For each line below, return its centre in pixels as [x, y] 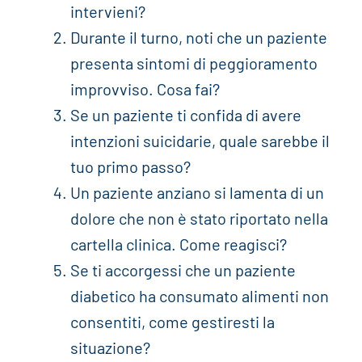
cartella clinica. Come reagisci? [178, 244]
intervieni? [107, 12]
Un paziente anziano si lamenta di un [197, 193]
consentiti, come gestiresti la [172, 322]
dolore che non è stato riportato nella [199, 219]
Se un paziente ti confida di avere [185, 115]
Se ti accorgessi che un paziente [183, 270]
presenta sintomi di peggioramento [194, 63]
